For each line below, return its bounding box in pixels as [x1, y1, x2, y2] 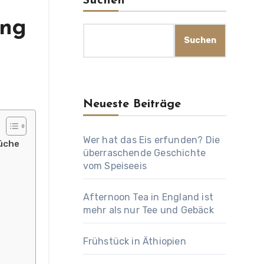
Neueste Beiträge [82, 98, 181, 110]
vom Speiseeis [82, 160, 147, 171]
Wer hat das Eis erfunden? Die [82, 134, 220, 146]
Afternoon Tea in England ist [82, 192, 214, 203]
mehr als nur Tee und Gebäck [82, 204, 214, 216]
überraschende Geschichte [82, 147, 206, 159]
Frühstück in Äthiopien [82, 236, 186, 247]
